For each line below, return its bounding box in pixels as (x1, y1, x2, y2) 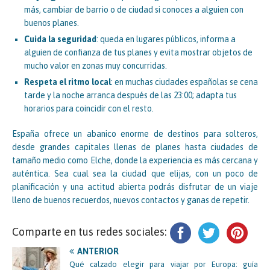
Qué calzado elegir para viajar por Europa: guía (69, 259, 258, 269)
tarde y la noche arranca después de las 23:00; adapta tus (24, 90, 237, 100)
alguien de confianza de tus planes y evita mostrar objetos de (24, 47, 253, 57)
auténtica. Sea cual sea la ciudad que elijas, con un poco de (12, 168, 258, 178)
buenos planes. (24, 17, 79, 28)
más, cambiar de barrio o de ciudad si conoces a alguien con (24, 4, 243, 14)
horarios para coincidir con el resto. (24, 103, 154, 113)
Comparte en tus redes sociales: (12, 225, 166, 239)
